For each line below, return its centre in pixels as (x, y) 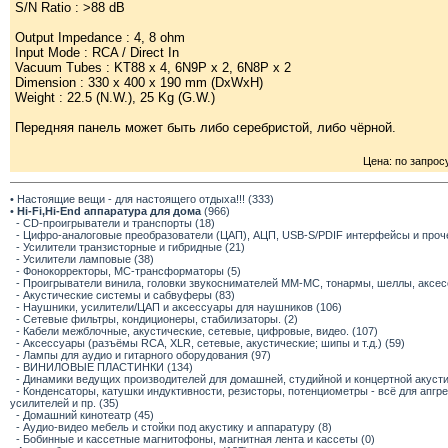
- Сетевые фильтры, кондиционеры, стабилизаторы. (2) (157, 319)
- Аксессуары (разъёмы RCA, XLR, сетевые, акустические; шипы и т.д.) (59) (210, 343)
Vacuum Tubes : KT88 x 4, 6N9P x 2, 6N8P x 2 (153, 67)
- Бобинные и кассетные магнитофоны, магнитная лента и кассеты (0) (195, 439)
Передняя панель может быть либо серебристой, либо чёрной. (205, 127)
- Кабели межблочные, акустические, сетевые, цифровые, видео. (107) (197, 331)
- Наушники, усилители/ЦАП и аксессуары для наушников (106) (179, 307)
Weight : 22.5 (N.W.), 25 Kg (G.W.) (115, 97)
